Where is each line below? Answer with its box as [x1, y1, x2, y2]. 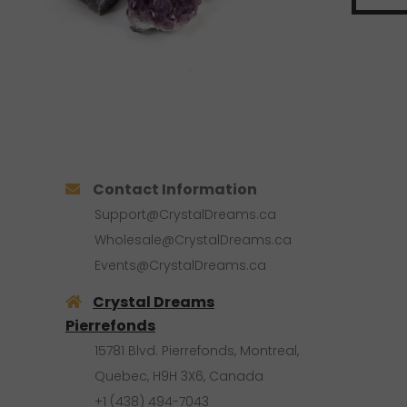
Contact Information [93, 178, 257, 200]
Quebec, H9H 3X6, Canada [94, 366, 263, 385]
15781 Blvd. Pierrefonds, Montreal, [94, 341, 299, 360]
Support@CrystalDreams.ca [94, 204, 276, 223]
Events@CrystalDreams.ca [94, 255, 266, 274]
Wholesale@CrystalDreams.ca [94, 230, 292, 249]
